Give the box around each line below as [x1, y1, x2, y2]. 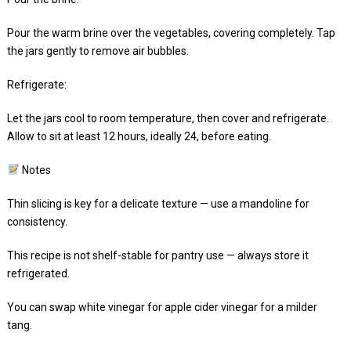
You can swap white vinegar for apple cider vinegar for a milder [6, 300, 317, 313]
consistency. [6, 215, 67, 228]
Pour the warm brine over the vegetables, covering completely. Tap [6, 26, 335, 39]
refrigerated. [6, 266, 70, 280]
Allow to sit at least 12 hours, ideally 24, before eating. [6, 129, 271, 143]
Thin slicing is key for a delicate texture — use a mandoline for [6, 197, 309, 210]
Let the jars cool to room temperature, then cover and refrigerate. [6, 111, 329, 125]
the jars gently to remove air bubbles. [6, 44, 189, 57]
